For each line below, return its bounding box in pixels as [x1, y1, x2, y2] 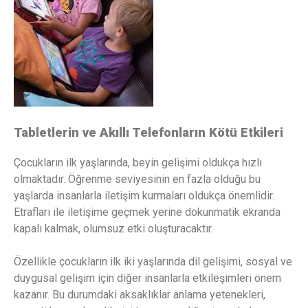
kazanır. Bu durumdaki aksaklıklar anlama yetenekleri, [14, 288, 265, 302]
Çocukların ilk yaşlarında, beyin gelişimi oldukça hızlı [14, 156, 262, 170]
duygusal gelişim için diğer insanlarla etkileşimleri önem [14, 272, 281, 285]
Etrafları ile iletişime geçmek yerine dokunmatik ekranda [14, 206, 280, 219]
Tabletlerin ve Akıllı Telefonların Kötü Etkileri [14, 124, 283, 140]
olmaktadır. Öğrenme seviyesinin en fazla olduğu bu [14, 173, 261, 186]
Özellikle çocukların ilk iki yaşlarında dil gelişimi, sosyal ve [14, 255, 292, 269]
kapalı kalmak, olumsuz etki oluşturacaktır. [14, 222, 213, 236]
